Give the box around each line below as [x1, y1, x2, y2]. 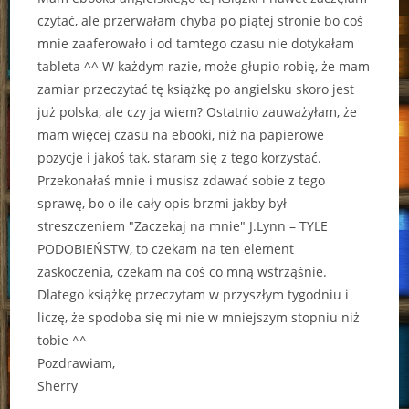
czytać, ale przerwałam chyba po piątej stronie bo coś [37, 12, 364, 30]
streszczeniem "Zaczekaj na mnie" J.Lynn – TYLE [37, 217, 329, 236]
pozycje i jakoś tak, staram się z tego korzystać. [37, 149, 322, 167]
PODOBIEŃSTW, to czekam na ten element [37, 240, 295, 258]
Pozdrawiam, [37, 354, 116, 372]
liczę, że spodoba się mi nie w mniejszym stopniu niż [37, 309, 361, 327]
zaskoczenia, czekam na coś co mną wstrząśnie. [37, 263, 328, 281]
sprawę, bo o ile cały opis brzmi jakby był [37, 194, 288, 213]
